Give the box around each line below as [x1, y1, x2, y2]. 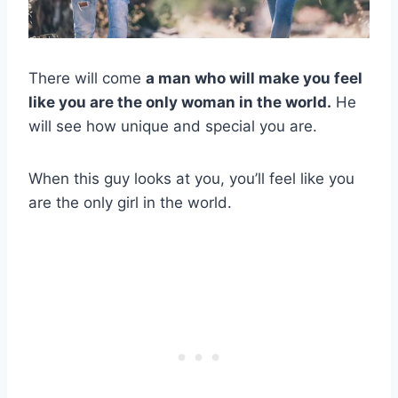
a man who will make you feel [146, 69, 362, 88]
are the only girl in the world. [28, 194, 232, 212]
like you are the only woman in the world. [28, 93, 331, 112]
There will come [28, 69, 146, 88]
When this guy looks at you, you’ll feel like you [28, 170, 354, 188]
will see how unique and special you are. [28, 117, 317, 136]
